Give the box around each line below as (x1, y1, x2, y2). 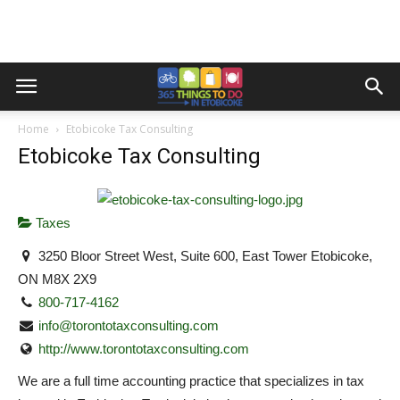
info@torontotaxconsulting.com (38, 317, 220, 333)
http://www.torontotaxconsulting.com (38, 340, 250, 356)
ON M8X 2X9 (18, 271, 96, 287)
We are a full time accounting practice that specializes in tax (18, 373, 364, 389)
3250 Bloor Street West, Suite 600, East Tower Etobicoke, (35, 247, 373, 263)
